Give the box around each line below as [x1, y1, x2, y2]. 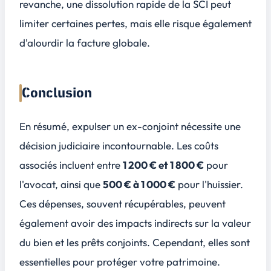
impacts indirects [116, 217, 192, 230]
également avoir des [19, 217, 116, 230]
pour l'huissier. [175, 178, 243, 191]
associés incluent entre [19, 158, 123, 172]
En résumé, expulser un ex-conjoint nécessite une [19, 120, 241, 133]
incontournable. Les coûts [100, 139, 218, 152]
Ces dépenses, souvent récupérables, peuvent [19, 197, 226, 211]
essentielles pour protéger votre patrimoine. [19, 255, 220, 269]
